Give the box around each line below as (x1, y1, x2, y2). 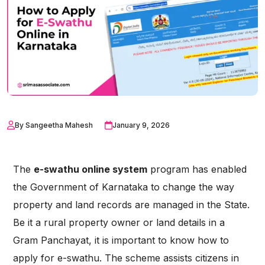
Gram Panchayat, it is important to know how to (13, 234, 229, 247)
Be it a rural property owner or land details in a (13, 216, 225, 229)
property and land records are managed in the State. (13, 199, 250, 211)
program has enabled (147, 163, 247, 176)
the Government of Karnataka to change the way (13, 181, 234, 193)
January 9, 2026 (112, 121, 170, 130)
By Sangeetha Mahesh (15, 121, 93, 130)
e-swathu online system (34, 163, 147, 176)
